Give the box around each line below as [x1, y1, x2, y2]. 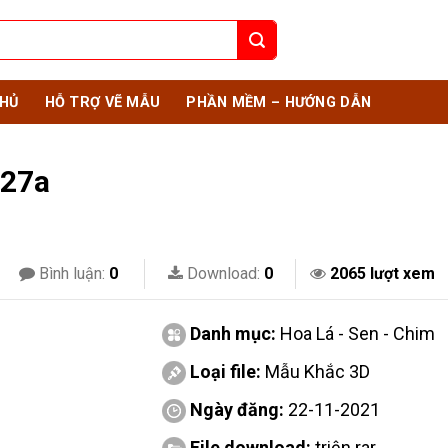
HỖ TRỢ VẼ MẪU [44, 93, 161, 111]
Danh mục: [189, 323, 280, 344]
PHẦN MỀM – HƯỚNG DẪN [186, 93, 372, 111]
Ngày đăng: [185, 399, 288, 420]
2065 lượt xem [329, 264, 435, 283]
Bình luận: [34, 264, 109, 283]
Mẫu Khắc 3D [264, 361, 370, 382]
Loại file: [189, 361, 265, 382]
